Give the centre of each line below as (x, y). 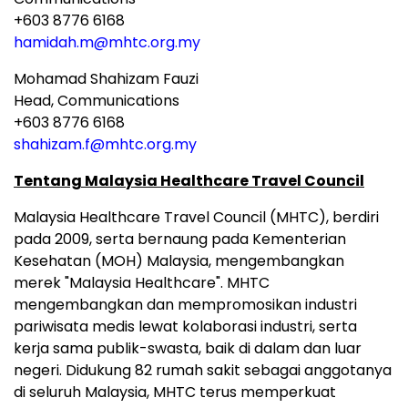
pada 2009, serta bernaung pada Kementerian (180, 240)
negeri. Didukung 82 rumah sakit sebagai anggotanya (203, 371)
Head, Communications (97, 101)
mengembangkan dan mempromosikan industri (185, 305)
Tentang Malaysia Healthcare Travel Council (189, 181)
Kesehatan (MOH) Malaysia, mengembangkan (179, 261)
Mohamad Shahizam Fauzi (110, 79)
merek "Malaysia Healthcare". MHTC (142, 283)
